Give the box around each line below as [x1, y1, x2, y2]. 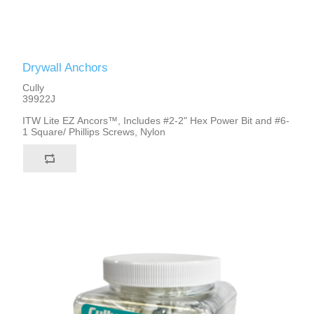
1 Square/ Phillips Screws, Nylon [22, 126, 166, 138]
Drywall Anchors [22, 61, 109, 75]
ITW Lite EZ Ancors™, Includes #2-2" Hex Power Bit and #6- [22, 115, 290, 127]
